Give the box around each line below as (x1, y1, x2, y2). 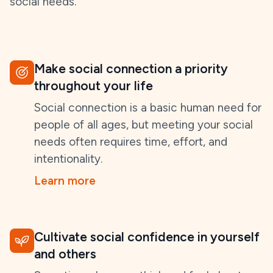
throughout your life (34, 78, 153, 93)
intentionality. (34, 152, 102, 166)
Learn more (34, 174, 96, 188)
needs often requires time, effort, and (34, 135, 227, 149)
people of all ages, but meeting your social (34, 118, 253, 132)
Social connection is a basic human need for (34, 101, 261, 115)
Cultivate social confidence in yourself (34, 229, 260, 244)
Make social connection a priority (34, 61, 228, 76)
